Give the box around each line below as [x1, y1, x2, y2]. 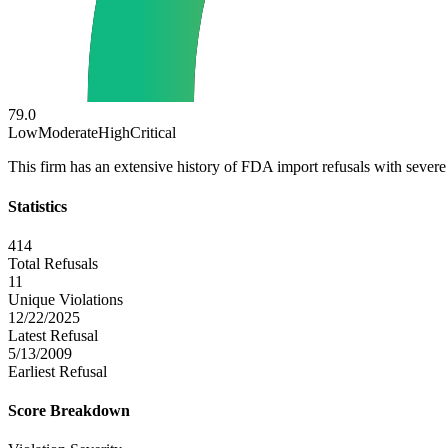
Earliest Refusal [8, 362, 107, 380]
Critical [130, 124, 176, 142]
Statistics [8, 197, 67, 215]
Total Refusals [8, 254, 98, 272]
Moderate [38, 124, 98, 142]
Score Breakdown [8, 402, 130, 420]
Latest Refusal [8, 326, 98, 344]
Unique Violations [8, 290, 123, 308]
